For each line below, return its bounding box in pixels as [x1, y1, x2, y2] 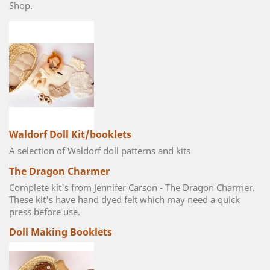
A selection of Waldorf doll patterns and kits [9, 145, 190, 157]
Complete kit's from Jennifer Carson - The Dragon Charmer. [9, 181, 257, 193]
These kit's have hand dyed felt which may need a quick [9, 193, 240, 206]
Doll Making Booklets [9, 225, 112, 239]
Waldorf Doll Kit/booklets [9, 128, 131, 141]
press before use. [9, 206, 80, 218]
